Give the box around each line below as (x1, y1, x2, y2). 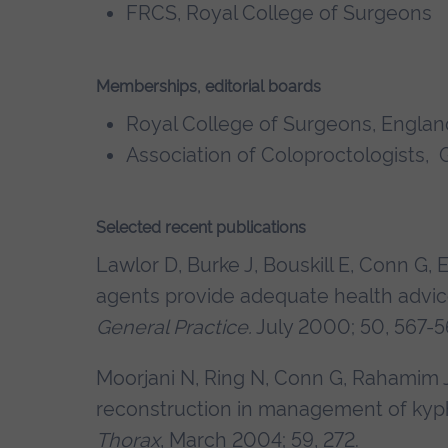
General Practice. (96, 315, 252, 340)
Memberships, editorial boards (96, 76, 321, 96)
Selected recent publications (96, 218, 306, 238)
